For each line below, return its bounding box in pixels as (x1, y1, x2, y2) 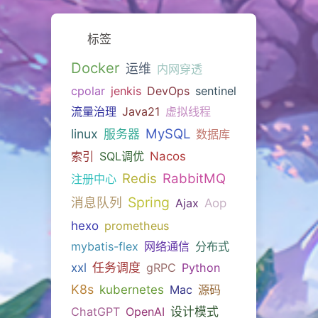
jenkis (110, 84, 141, 99)
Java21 (121, 104, 160, 119)
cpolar (70, 84, 105, 99)
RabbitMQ (162, 170, 226, 187)
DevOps (146, 84, 190, 99)
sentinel (194, 84, 236, 99)
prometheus (104, 219, 169, 234)
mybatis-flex (70, 239, 138, 254)
